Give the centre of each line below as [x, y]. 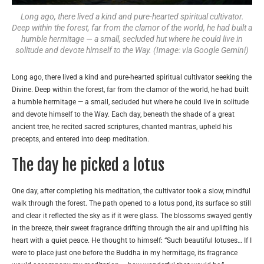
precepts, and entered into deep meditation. [80, 139]
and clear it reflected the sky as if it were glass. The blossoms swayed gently [132, 216]
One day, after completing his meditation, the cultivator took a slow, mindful [131, 191]
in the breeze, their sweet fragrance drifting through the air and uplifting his [130, 228]
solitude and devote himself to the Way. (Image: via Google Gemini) [132, 50]
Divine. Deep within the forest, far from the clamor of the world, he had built [130, 90]
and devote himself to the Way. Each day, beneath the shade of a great [123, 115]
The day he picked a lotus [88, 165]
